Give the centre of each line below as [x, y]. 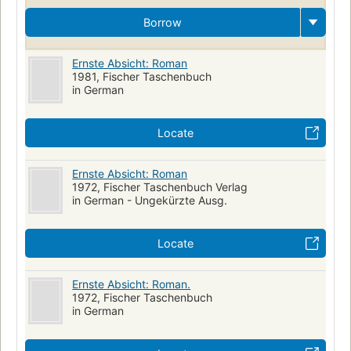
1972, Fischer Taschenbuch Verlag [160, 187]
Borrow [163, 23]
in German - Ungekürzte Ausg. [150, 201]
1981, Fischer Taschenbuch [142, 77]
